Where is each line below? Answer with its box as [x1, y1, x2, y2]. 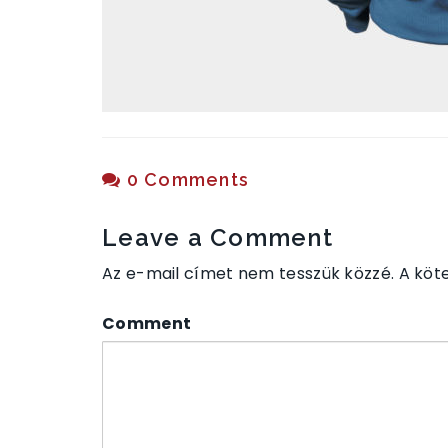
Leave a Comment [102, 223, 333, 252]
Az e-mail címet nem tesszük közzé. [102, 262, 395, 285]
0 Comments [121, 169, 249, 190]
